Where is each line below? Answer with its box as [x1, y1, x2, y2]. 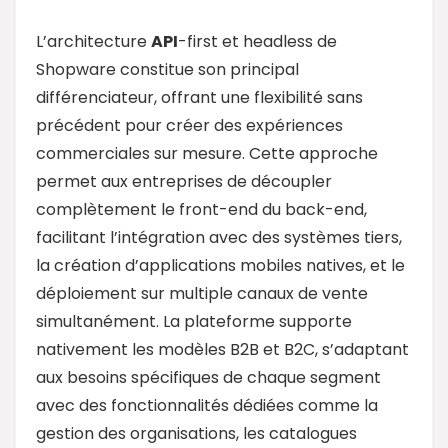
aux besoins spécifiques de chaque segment [36, 365, 381, 389]
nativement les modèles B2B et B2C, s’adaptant [36, 337, 409, 361]
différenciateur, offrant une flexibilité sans [36, 85, 363, 109]
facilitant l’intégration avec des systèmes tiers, [36, 225, 402, 249]
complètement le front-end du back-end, [36, 197, 367, 221]
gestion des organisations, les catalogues [36, 421, 357, 445]
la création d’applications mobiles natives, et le [36, 253, 405, 277]
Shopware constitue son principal [36, 57, 299, 81]
